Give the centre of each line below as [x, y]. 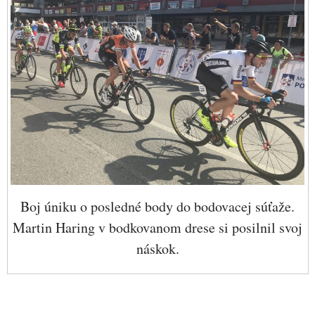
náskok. [157, 248]
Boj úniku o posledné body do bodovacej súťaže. [158, 206]
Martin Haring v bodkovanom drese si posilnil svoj [158, 227]
